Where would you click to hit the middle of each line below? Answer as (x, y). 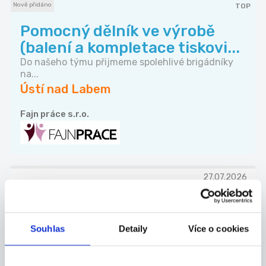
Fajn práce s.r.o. (55, 114)
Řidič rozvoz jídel (83, 204)
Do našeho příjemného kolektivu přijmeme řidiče (127, 218)
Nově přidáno (32, 5)
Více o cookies (218, 229)
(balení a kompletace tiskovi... (130, 48)
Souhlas (47, 229)
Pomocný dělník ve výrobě (118, 31)
